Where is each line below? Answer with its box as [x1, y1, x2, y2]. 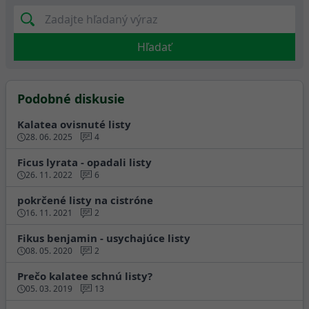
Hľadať [137, 39, 172, 54]
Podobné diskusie [17, 90, 125, 107]
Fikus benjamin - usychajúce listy [17, 231, 190, 245]
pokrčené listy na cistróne [17, 193, 153, 207]
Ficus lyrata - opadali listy [17, 155, 152, 169]
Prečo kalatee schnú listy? [17, 269, 152, 283]
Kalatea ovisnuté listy [17, 117, 131, 131]
